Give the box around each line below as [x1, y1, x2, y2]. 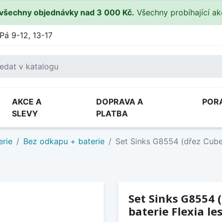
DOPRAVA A [96, 97, 143, 107]
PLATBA [96, 109, 128, 118]
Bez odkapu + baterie [23, 136, 105, 146]
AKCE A [12, 97, 42, 107]
